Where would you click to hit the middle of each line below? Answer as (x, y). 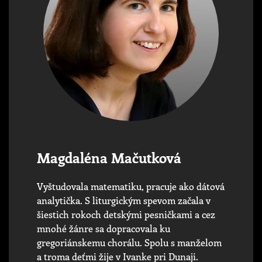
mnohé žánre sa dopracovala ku (104, 228)
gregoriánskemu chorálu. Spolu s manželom (129, 242)
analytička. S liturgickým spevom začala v (124, 200)
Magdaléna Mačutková (109, 157)
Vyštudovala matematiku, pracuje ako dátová (131, 186)
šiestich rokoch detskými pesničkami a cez (126, 214)
